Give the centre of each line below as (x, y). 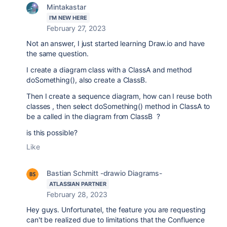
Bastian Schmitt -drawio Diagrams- (105, 173)
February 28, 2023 (77, 194)
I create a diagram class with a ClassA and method (109, 70)
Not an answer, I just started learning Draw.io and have (116, 43)
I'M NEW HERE (68, 18)
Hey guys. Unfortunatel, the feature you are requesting (116, 210)
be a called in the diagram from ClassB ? (93, 116)
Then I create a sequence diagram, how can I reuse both (119, 96)
